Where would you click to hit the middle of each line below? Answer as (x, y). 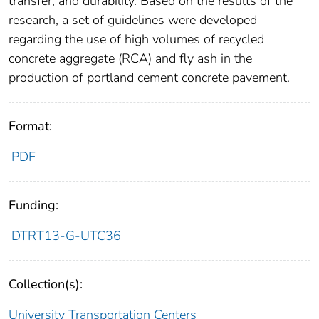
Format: (30, 126)
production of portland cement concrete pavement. (149, 78)
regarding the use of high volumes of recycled (136, 40)
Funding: (33, 205)
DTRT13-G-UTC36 (66, 236)
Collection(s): (46, 284)
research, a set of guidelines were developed (133, 20)
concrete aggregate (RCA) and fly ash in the (130, 59)
